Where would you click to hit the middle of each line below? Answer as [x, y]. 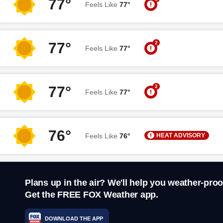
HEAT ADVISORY [181, 135]
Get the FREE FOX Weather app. [92, 195]
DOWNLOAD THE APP [74, 218]
